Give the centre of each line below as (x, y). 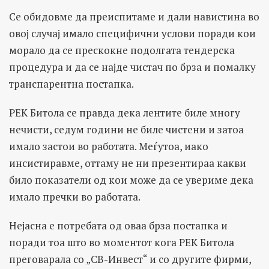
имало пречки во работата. (75, 197)
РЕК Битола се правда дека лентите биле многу (125, 113)
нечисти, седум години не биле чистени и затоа (126, 130)
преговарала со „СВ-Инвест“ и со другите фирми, (130, 259)
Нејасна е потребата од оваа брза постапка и (118, 226)
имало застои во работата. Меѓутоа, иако (109, 147)
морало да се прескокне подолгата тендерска (122, 50)
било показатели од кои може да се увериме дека (131, 180)
